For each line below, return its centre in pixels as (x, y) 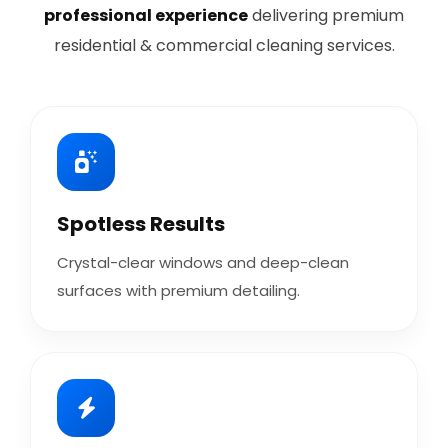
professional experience (146, 15)
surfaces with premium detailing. (178, 290)
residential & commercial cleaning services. (224, 45)
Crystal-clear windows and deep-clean (203, 262)
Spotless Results (141, 224)
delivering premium (326, 15)
